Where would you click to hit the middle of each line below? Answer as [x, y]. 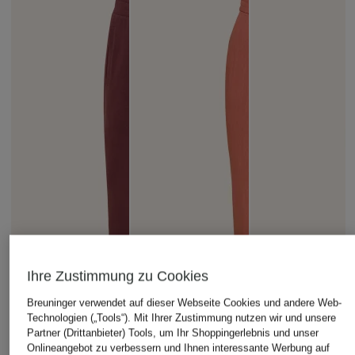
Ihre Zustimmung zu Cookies [117, 276]
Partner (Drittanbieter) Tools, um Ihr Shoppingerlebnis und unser [172, 333]
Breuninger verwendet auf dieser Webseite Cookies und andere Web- [184, 303]
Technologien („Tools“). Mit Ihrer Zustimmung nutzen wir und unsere [181, 318]
